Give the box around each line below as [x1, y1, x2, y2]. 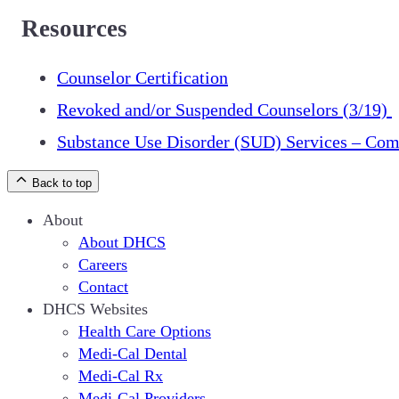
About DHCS [78, 233, 166, 252]
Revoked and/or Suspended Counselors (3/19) [57, 100, 392, 120]
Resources [21, 14, 127, 42]
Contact [78, 278, 128, 297]
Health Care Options [78, 322, 211, 341]
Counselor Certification [57, 68, 228, 88]
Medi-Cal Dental [78, 345, 187, 363]
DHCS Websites [43, 300, 148, 319]
